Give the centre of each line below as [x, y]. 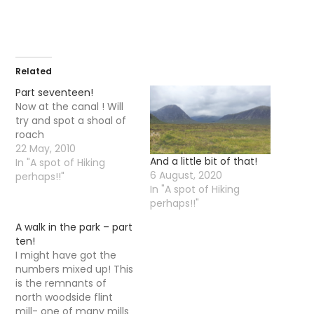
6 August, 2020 [186, 176]
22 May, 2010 [46, 149]
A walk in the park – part [74, 227]
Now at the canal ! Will [70, 107]
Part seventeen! [55, 93]
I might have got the [66, 255]
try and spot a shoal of [71, 121]
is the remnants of [61, 284]
